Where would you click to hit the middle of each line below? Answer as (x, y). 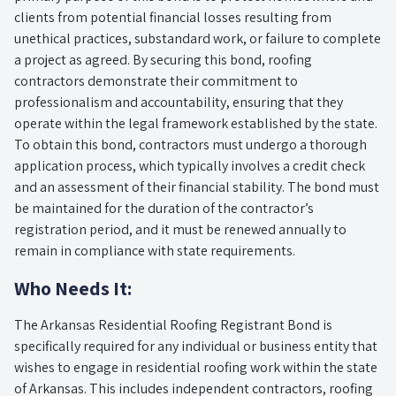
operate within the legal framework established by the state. (196, 123)
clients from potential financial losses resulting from (173, 17)
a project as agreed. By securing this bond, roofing (163, 59)
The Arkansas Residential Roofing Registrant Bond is (173, 324)
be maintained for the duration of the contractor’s (164, 208)
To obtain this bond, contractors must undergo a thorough (190, 144)
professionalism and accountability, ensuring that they (179, 102)
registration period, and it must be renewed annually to (180, 229)
